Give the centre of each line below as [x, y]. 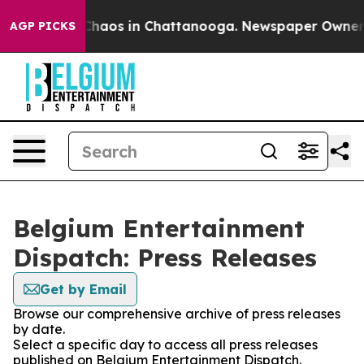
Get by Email [83, 289]
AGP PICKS [43, 26]
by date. [39, 329]
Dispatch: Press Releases [165, 258]
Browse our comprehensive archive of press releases [177, 314]
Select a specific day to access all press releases [165, 344]
